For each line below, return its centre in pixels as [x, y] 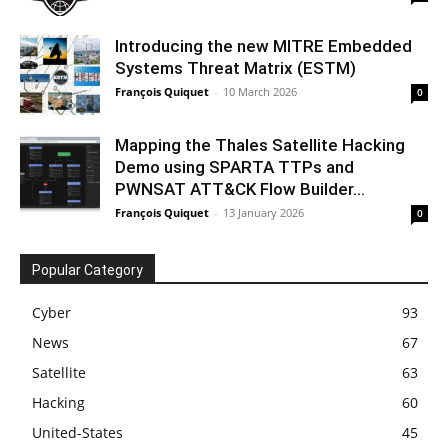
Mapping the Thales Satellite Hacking [260, 144]
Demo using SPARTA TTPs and [234, 166]
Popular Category [87, 269]
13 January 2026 [263, 212]
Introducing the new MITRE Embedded [263, 45]
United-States [77, 432]
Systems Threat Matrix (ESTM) [235, 67]
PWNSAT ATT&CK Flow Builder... [240, 188]
